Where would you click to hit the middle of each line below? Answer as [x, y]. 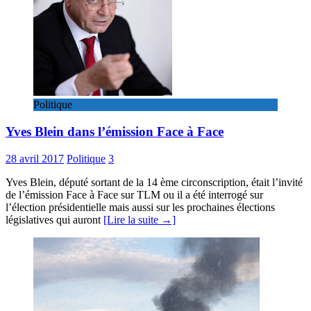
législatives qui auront [54, 219]
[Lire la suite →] [140, 219]
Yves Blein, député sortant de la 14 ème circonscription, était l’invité [154, 182]
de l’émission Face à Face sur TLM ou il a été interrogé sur [134, 194]
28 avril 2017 [35, 158]
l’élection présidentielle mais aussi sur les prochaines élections [140, 207]
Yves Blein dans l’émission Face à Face [115, 131]
